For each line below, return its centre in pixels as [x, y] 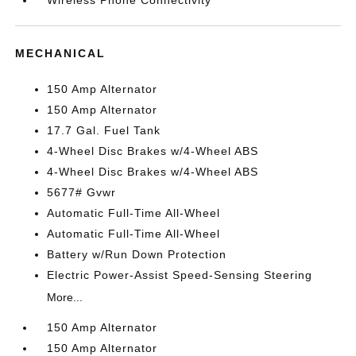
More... [65, 297]
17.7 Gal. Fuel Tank [104, 130]
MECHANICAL [61, 53]
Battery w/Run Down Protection [137, 254]
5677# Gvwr [82, 192]
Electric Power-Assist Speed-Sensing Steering [180, 275]
